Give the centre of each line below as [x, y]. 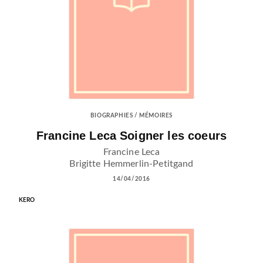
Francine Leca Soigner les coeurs [131, 135]
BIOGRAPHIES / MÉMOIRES [131, 115]
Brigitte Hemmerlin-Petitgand [131, 163]
